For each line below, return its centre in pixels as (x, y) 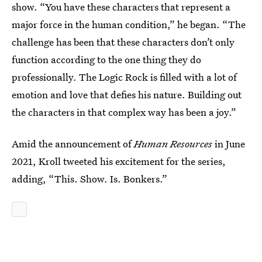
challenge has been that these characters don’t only (123, 42)
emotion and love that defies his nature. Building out (127, 94)
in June (229, 143)
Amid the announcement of (73, 143)
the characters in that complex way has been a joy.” (124, 112)
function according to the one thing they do (106, 59)
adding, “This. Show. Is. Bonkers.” (89, 178)
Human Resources (173, 143)
